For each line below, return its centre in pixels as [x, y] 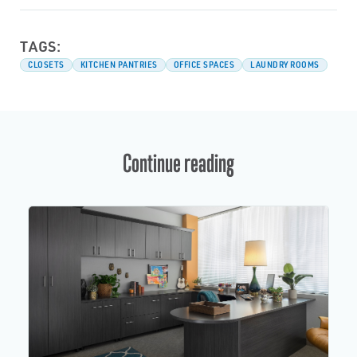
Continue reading [178, 163]
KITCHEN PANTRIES [119, 65]
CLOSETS [46, 65]
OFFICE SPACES [204, 65]
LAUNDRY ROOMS [285, 65]
